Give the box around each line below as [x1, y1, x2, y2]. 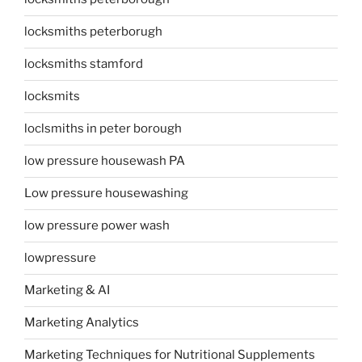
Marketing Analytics [24, 315, 139, 330]
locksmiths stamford [24, 57, 143, 72]
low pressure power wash [24, 218, 170, 234]
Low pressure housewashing [24, 186, 188, 201]
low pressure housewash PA [24, 154, 185, 169]
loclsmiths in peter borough [24, 121, 182, 137]
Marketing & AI [24, 283, 110, 298]
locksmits [24, 89, 80, 104]
